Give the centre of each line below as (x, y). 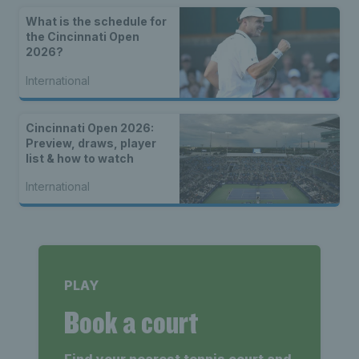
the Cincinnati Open (83, 37)
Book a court (131, 323)
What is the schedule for (96, 22)
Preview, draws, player (91, 143)
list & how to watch (80, 158)
